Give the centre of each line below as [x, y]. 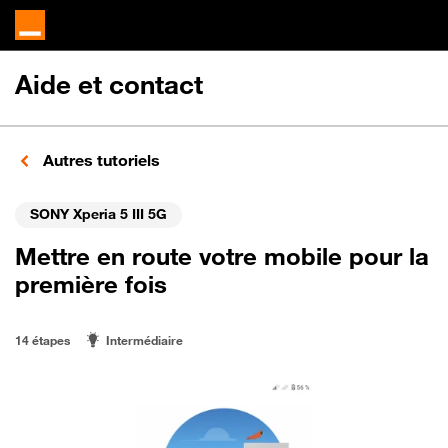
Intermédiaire [144, 340]
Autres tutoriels [99, 160]
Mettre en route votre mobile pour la [222, 256]
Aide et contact [109, 84]
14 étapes [42, 340]
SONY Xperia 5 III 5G [98, 213]
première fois [91, 284]
